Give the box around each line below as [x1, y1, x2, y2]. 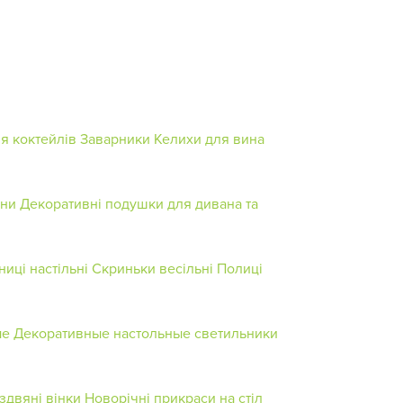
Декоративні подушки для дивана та [20, 193, 258, 213]
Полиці [217, 257, 263, 278]
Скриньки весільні [92, 257, 213, 278]
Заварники [80, 128, 150, 148]
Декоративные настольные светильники [13, 322, 278, 343]
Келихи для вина [154, 128, 264, 148]
